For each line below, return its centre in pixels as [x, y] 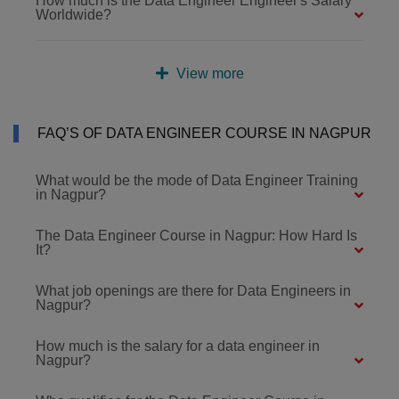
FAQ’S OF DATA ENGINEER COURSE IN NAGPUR [204, 133]
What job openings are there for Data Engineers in [193, 290]
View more [208, 73]
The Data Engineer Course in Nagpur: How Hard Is [196, 235]
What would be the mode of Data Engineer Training [197, 180]
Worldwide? [73, 14]
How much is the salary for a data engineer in [178, 346]
